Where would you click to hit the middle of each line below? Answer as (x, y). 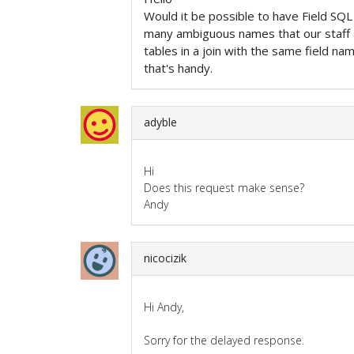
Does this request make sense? (224, 187)
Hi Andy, (164, 307)
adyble (160, 122)
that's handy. (178, 68)
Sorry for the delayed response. (224, 340)
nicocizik (165, 258)
